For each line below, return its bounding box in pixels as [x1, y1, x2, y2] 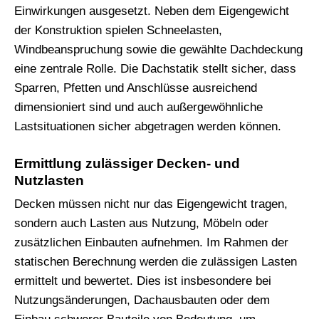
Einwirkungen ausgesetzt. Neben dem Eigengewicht [14, 4, 289, 18]
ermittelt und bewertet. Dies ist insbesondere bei [14, 274, 271, 288]
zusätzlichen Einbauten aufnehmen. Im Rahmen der [14, 236, 288, 250]
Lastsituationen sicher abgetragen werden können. [14, 119, 281, 133]
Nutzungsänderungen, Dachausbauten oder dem [14, 293, 270, 308]
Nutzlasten [14, 172, 84, 188]
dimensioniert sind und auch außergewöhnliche [14, 100, 263, 114]
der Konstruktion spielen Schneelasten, [14, 23, 222, 37]
